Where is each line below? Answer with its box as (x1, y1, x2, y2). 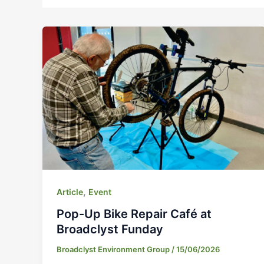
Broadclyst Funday (57, 222, 163, 237)
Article (57, 186, 83, 197)
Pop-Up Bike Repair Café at (57, 207, 212, 222)
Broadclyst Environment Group (57, 245, 171, 255)
